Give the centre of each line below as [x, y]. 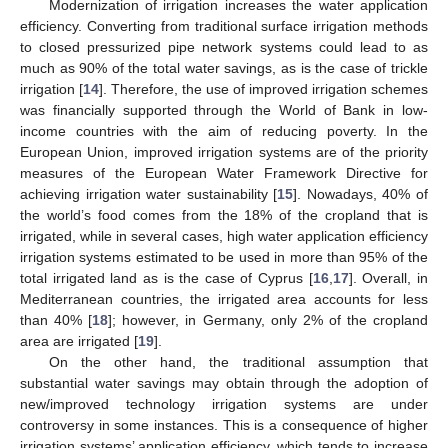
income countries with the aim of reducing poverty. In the [224, 130]
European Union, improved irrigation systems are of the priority [224, 151]
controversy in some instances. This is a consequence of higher [224, 424]
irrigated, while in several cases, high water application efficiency [224, 235]
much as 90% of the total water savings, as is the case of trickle [224, 67]
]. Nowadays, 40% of [361, 193]
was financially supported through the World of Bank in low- [224, 109]
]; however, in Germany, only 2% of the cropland [268, 319]
